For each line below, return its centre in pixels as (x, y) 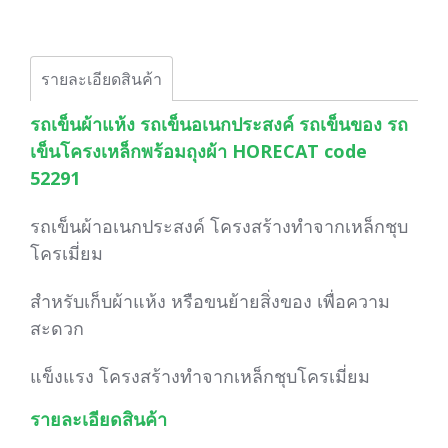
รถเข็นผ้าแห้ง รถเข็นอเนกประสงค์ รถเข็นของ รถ (219, 124)
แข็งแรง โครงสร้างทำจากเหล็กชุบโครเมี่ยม (200, 376)
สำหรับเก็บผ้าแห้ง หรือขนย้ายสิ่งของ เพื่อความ (210, 301)
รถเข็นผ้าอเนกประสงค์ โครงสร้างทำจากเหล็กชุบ (219, 226)
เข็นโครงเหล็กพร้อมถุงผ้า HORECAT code (198, 151)
